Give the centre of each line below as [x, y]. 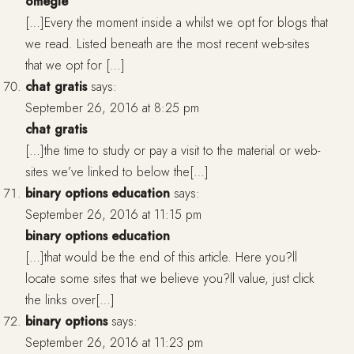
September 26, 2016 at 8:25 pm [112, 108]
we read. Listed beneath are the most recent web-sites [168, 44]
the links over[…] [70, 300]
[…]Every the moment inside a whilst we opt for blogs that [177, 23]
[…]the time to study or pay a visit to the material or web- [173, 151]
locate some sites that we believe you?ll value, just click [170, 279]
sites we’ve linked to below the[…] [117, 172]
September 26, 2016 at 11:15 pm [113, 215]
